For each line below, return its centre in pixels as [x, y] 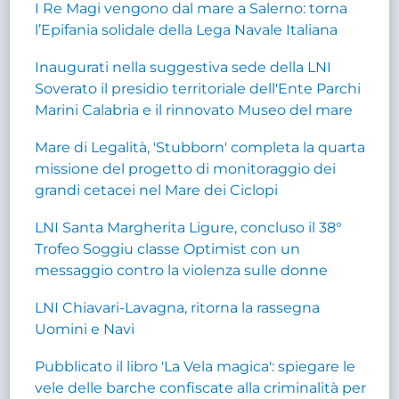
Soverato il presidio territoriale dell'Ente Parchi [198, 88]
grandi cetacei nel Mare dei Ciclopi [157, 190]
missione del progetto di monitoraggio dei [186, 168]
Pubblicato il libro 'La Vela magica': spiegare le [195, 366]
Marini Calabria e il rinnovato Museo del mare [194, 110]
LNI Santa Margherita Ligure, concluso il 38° [189, 227]
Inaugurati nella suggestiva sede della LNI [183, 67]
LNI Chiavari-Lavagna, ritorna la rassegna [178, 307]
